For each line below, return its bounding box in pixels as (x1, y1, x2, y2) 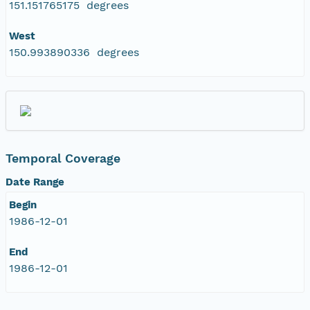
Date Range (6, 175, 64, 188)
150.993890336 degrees (9, 45, 139, 59)
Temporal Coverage (6, 151, 120, 165)
